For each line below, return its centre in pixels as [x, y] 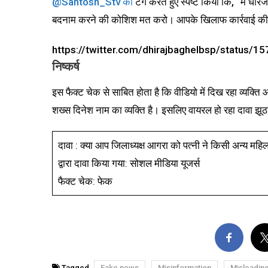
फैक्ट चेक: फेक [85, 181]
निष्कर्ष [66, 66]
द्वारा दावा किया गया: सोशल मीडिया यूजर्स [129, 163]
